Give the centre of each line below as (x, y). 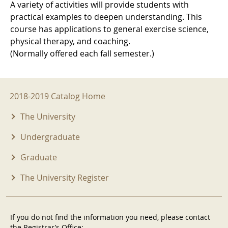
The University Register (64, 178)
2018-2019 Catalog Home (58, 96)
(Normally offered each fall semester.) (82, 54)
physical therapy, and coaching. (70, 41)
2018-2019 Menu (49, 92)
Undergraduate (50, 137)
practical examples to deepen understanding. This (106, 17)
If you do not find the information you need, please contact (110, 217)
